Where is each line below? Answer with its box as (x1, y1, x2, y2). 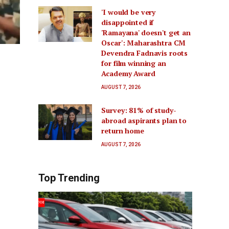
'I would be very (101, 7, 156, 17)
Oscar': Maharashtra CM (101, 38, 186, 48)
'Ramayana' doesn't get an (101, 28, 191, 38)
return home (101, 126, 144, 136)
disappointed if (101, 17, 154, 28)
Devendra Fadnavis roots (101, 48, 188, 58)
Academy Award (101, 68, 155, 79)
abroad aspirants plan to (101, 116, 187, 126)
